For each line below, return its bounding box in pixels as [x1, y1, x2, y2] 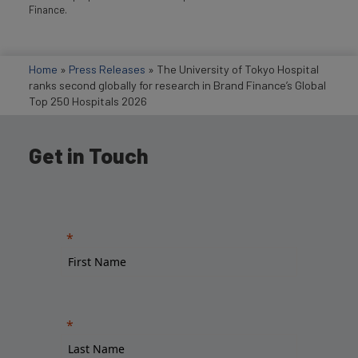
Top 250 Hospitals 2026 [29, 94, 147, 108]
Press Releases [69, 62, 145, 76]
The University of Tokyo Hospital [157, 62, 319, 76]
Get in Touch [29, 142, 149, 169]
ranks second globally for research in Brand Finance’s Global [29, 78, 326, 92]
